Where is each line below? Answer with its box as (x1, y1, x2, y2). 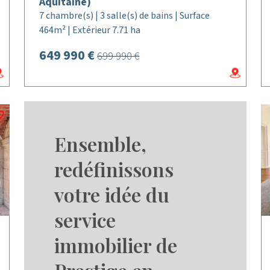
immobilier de (54, 232, 178, 258)
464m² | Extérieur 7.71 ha (39, 24, 141, 37)
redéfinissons (54, 156, 174, 182)
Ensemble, (54, 131, 147, 157)
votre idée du (54, 181, 170, 207)
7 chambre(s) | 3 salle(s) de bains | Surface (39, 9, 210, 22)
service (54, 207, 116, 233)
